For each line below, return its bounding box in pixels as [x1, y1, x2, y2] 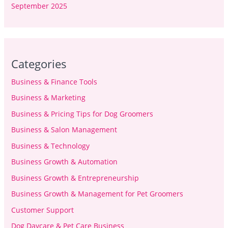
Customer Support [11, 205, 74, 215]
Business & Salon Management [11, 125, 117, 135]
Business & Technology [11, 140, 90, 151]
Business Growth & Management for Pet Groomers [11, 189, 183, 199]
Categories [11, 55, 67, 71]
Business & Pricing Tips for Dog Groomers [11, 108, 153, 119]
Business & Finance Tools [11, 76, 97, 87]
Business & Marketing [11, 93, 85, 103]
